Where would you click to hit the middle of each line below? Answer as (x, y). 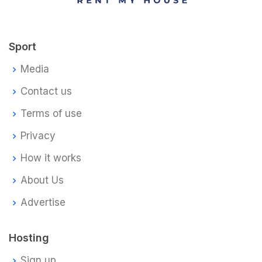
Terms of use (51, 114)
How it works (51, 158)
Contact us (46, 92)
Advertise (43, 203)
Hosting (29, 237)
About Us (42, 180)
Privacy (38, 136)
